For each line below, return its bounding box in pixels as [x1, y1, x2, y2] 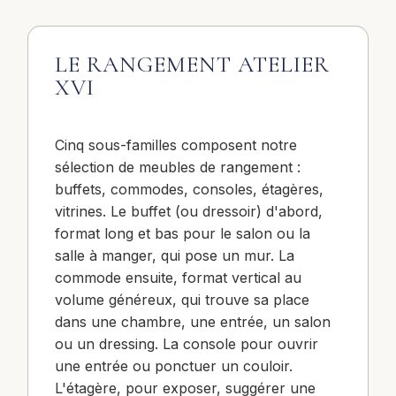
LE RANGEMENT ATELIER [55, 49, 331, 78]
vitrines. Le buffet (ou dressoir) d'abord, [55, 202, 324, 220]
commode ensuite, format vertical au [55, 268, 302, 286]
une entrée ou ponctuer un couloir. [55, 356, 293, 375]
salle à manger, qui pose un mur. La [55, 246, 295, 264]
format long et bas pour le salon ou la [55, 224, 311, 242]
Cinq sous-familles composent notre [55, 135, 298, 154]
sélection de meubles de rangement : [55, 157, 301, 176]
